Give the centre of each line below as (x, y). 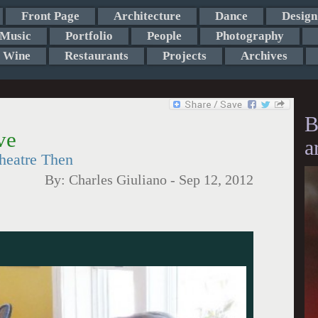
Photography (250, 36)
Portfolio (89, 36)
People (164, 36)
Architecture (147, 16)
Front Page (50, 16)
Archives (264, 56)
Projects (184, 56)
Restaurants (96, 56)
